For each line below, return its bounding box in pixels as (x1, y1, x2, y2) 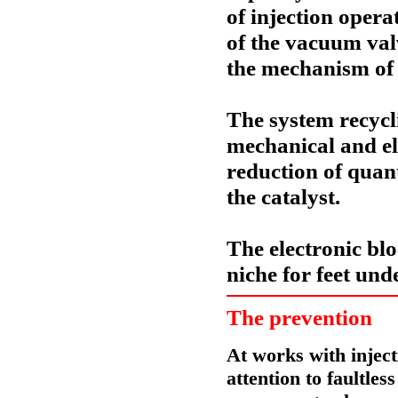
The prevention (227, 305, 372, 330)
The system (227, 106, 339, 131)
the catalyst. (227, 183, 340, 209)
